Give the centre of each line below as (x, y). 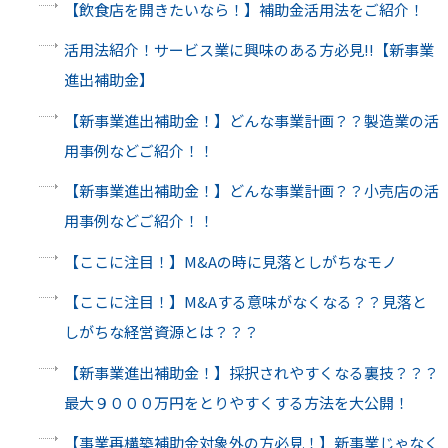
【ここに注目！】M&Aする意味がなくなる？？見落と (245, 302)
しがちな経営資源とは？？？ (161, 332)
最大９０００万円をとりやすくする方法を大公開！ (236, 402)
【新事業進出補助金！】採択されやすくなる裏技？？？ (251, 372)
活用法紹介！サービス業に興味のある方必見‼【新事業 (248, 50)
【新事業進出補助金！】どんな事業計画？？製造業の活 (251, 120)
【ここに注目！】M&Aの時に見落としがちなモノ (230, 261)
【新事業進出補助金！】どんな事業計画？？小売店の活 (251, 191)
